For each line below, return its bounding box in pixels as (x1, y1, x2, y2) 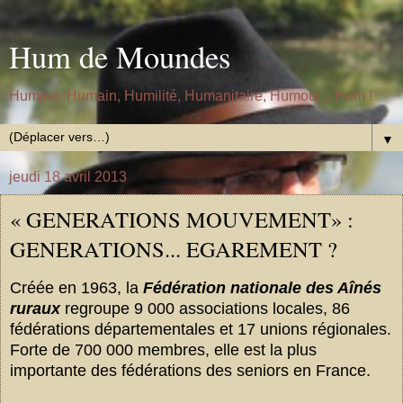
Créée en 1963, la (10, 278, 143, 297)
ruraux (10, 299, 60, 318)
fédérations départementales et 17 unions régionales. (10, 319, 391, 338)
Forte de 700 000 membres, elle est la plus (10, 340, 317, 359)
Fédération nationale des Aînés (143, 278, 381, 297)
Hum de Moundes (9, 36, 230, 77)
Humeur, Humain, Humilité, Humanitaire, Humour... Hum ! (9, 88, 372, 103)
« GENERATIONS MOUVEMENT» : (10, 204, 354, 234)
